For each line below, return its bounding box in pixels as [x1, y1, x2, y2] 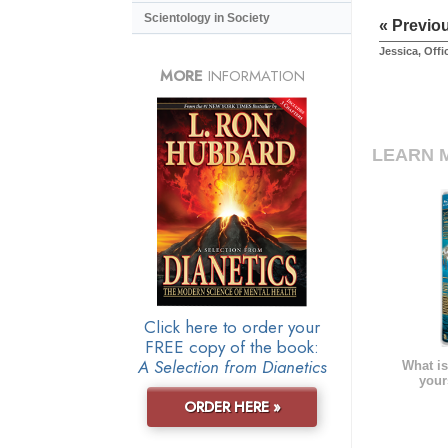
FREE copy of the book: [145, 334, 319, 359]
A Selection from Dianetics [137, 354, 327, 379]
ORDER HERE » [183, 396, 281, 417]
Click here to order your [144, 314, 320, 339]
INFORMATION [202, 64, 305, 87]
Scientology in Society [144, 11, 270, 26]
